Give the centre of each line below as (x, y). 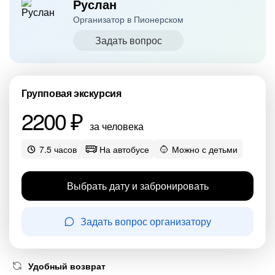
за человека (115, 126)
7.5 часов (58, 149)
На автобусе (124, 149)
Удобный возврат (67, 266)
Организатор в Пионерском (128, 19)
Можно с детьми (205, 149)
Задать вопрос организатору (145, 221)
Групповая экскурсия (72, 93)
